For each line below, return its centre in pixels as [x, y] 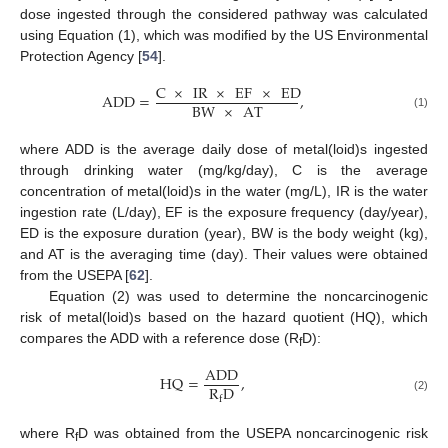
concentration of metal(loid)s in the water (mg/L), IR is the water [224, 190]
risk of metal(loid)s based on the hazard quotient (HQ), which [224, 316]
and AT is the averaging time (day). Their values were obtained [224, 253]
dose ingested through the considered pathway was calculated [224, 13]
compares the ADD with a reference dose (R [159, 337]
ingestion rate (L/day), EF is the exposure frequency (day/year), [224, 211]
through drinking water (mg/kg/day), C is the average [224, 169]
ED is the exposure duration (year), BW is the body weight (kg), [224, 232]
